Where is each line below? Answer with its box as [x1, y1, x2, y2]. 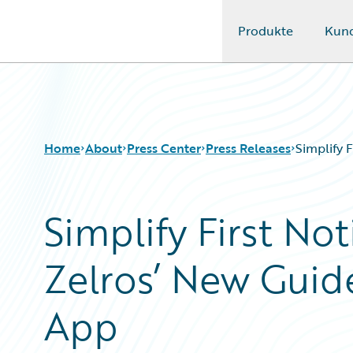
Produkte [237, 21, 293, 40]
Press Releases [206, 139, 291, 158]
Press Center [127, 139, 201, 158]
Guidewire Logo [31, 31, 122, 50]
